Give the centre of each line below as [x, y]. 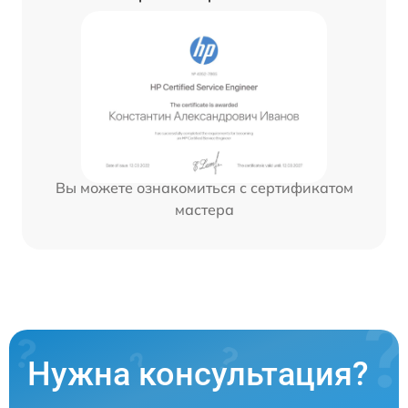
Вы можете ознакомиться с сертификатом [204, 188]
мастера [204, 209]
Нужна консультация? [198, 374]
